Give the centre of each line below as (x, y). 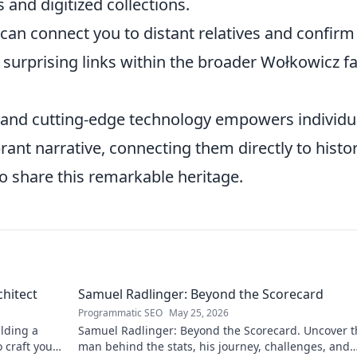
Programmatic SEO (120, 312)
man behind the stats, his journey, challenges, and (214, 346)
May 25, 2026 (199, 312)
